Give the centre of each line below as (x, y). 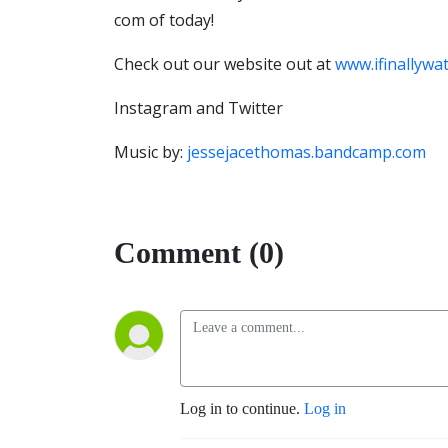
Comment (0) (199, 252)
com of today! (164, 20)
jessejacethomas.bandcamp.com (306, 152)
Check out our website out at (224, 64)
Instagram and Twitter (198, 108)
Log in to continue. (242, 408)
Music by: (150, 152)
